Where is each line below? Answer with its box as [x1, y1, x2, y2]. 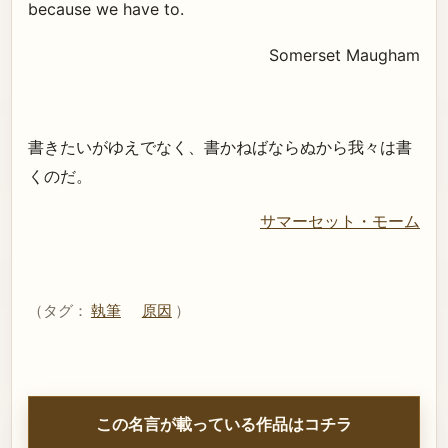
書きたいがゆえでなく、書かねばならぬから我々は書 [28, 136, 412, 157]
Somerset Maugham [269, 44, 420, 65]
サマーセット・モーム [260, 211, 420, 232]
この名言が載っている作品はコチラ [96, 413, 352, 434]
